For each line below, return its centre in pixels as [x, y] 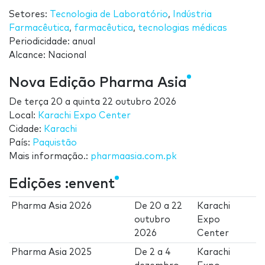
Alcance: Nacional [48, 56]
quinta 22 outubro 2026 [125, 102]
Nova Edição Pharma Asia [98, 83]
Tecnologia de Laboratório [109, 15]
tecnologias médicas [182, 28]
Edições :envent [62, 184]
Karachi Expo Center [84, 116]
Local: [23, 116]
